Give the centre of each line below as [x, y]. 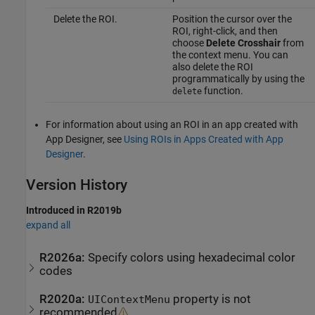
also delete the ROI [212, 67]
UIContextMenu [129, 300]
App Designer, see [85, 140]
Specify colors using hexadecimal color [192, 257]
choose [189, 43]
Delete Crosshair [243, 43]
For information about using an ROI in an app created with [172, 125]
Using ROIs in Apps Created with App [204, 140]
